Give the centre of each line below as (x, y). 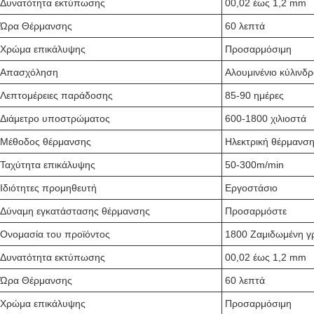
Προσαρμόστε (256, 211)
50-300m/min (254, 165)
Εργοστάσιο (251, 188)
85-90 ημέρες (254, 95)
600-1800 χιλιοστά (266, 118)
